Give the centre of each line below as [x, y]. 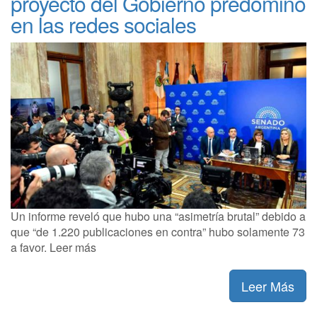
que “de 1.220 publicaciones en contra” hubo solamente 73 [158, 231]
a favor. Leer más [53, 247]
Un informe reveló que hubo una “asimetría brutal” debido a [158, 216]
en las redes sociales [103, 24]
